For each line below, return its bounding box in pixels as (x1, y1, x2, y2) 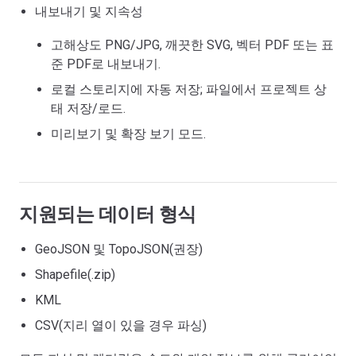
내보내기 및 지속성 (35, 4, 143, 19)
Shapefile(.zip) (35, 267, 115, 282)
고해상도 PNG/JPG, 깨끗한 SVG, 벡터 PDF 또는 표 (51, 37, 334, 52)
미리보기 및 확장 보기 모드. (51, 126, 206, 141)
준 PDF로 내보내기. (51, 56, 161, 72)
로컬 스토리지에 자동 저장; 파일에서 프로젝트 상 (51, 82, 327, 97)
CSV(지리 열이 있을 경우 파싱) (35, 318, 207, 333)
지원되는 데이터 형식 (19, 203, 196, 226)
